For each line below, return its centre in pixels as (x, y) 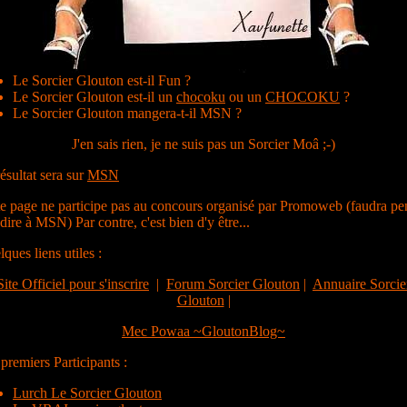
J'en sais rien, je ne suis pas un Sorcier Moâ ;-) (203, 144)
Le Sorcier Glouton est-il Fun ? (102, 80)
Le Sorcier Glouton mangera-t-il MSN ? (127, 113)
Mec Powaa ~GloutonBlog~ (203, 331)
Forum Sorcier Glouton (233, 284)
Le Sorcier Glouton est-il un (94, 97)
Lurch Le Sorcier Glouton (87, 393)
